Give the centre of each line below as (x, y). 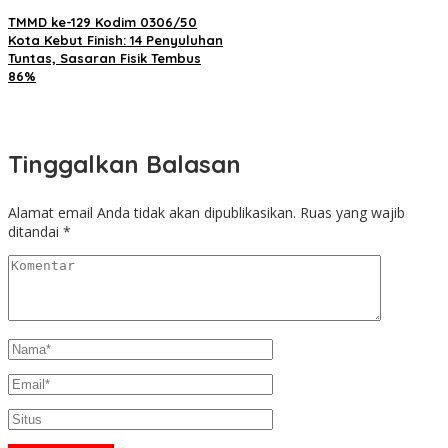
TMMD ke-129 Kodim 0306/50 (102, 22)
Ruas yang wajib (352, 213)
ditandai (35, 232)
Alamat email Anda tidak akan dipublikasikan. (152, 213)
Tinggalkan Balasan (124, 164)
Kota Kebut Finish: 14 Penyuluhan (115, 40)
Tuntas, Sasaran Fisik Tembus (104, 58)
